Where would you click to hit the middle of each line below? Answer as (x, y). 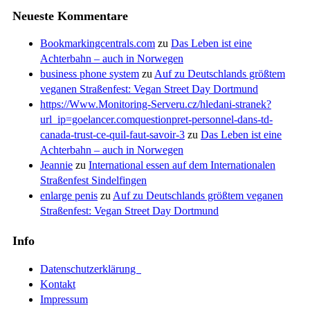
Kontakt (58, 284)
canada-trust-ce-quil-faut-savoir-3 (112, 135)
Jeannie (56, 165)
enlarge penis (69, 196)
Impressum (64, 300)
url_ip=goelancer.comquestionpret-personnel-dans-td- (156, 120)
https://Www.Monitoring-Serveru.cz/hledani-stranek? (156, 104)
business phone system (90, 74)
